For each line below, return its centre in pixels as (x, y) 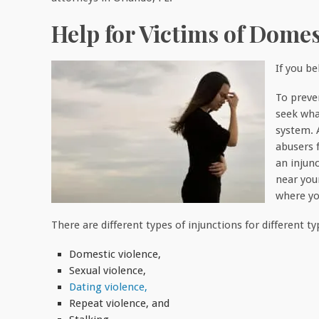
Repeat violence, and (119, 303)
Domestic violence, (115, 254)
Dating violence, (108, 287)
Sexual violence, (108, 270)
